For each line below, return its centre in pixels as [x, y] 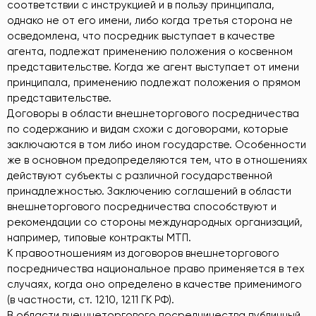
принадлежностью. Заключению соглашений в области [149, 191]
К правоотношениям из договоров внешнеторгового [143, 253]
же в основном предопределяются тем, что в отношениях [157, 160]
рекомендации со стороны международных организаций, [155, 222]
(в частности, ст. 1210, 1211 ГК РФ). [91, 299]
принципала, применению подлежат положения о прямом [154, 82]
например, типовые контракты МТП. [99, 237]
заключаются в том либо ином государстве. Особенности [157, 144]
